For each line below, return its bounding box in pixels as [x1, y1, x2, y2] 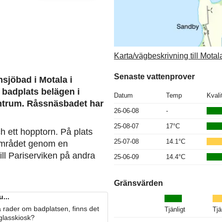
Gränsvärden [114, 178, 163, 187]
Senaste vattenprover [114, 72, 195, 81]
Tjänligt [165, 205, 185, 213]
